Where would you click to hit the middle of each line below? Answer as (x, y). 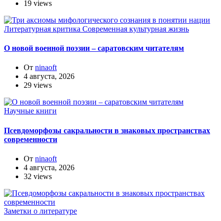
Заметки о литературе (40, 211)
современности (31, 139)
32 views (38, 176)
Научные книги (30, 111)
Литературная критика (43, 29)
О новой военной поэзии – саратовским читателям (94, 48)
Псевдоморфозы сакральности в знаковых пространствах (107, 130)
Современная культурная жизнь (136, 29)
